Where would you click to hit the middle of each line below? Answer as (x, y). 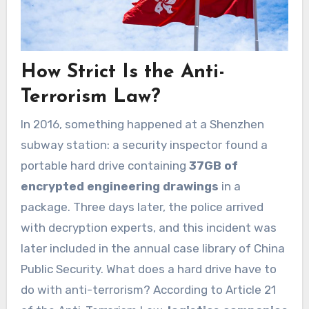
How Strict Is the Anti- (122, 73)
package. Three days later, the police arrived (142, 207)
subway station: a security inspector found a (144, 145)
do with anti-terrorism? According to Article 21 (148, 290)
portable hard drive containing (104, 166)
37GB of (213, 166)
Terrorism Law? (90, 98)
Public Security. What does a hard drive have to (148, 269)
